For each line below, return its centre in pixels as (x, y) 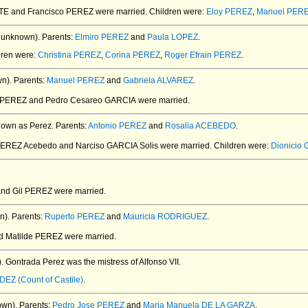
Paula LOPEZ (173, 37)
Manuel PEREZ (76, 80)
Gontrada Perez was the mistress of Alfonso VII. (92, 262)
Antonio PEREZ (117, 126)
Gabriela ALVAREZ (158, 80)
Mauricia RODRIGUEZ (165, 217)
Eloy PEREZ (229, 12)
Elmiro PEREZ (102, 37)
